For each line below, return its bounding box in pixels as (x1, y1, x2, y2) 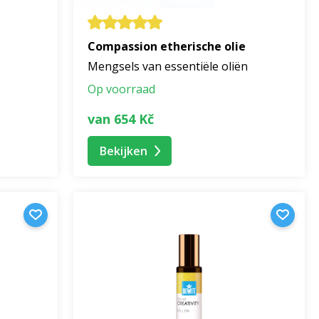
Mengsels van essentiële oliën (88, 58, 248, 75)
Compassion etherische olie (88, 38, 246, 55)
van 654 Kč (88, 110, 154, 127)
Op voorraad (88, 81, 155, 98)
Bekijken (100, 142, 147, 159)
